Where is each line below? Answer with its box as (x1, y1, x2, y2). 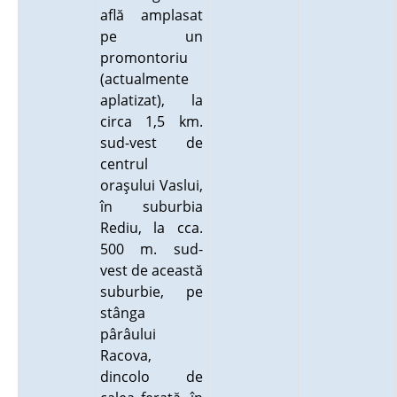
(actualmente (99, 69, 189, 89)
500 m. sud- (99, 239, 203, 259)
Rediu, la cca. (99, 218, 203, 237)
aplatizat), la (99, 90, 203, 110)
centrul (99, 154, 148, 174)
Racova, (99, 346, 152, 365)
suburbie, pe (99, 282, 203, 301)
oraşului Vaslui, (99, 175, 203, 195)
